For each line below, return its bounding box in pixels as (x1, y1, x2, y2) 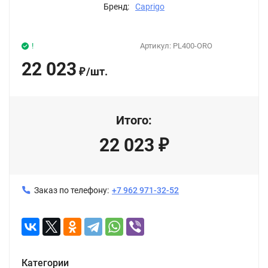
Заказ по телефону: (34, 185, 109, 195)
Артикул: (140, 41, 173, 50)
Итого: (116, 112, 152, 127)
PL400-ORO (173, 41, 212, 50)
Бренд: (103, 1, 129, 11)
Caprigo (135, 1, 165, 11)
